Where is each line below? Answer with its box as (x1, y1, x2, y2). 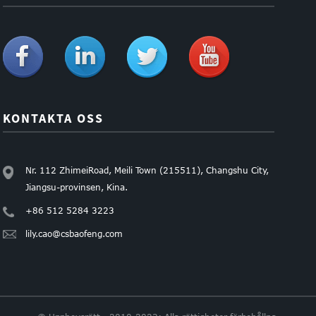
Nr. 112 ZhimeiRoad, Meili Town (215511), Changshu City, (25, 165, 269, 176)
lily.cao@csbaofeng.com (25, 229, 123, 239)
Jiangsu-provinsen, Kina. (25, 182, 128, 193)
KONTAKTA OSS (3, 110, 104, 127)
